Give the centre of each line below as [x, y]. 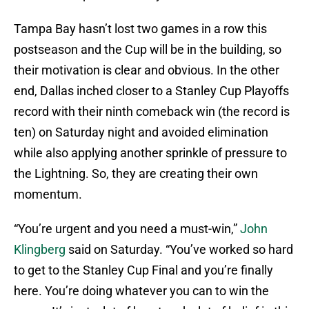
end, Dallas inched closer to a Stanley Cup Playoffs [151, 91]
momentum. [48, 195]
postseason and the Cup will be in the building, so [148, 50]
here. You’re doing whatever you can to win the [141, 291]
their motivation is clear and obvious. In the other [147, 70]
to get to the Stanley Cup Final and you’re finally [143, 270]
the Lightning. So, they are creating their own [136, 174]
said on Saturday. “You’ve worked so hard [179, 250]
